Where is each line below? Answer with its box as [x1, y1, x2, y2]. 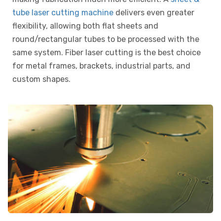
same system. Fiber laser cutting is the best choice [12, 47, 201, 57]
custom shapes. [12, 74, 71, 84]
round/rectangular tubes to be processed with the [12, 34, 199, 44]
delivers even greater [113, 7, 194, 17]
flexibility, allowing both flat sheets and [12, 21, 158, 31]
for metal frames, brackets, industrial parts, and [12, 61, 190, 71]
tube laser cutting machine [12, 7, 113, 17]
